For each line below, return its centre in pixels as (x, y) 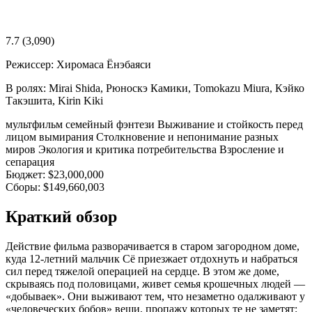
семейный (91, 124)
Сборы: (23, 187)
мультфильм (36, 124)
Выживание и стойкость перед (230, 124)
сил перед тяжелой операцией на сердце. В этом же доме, (142, 271)
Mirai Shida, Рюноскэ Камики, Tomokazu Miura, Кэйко (177, 88)
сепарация (30, 162)
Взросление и (252, 149)
